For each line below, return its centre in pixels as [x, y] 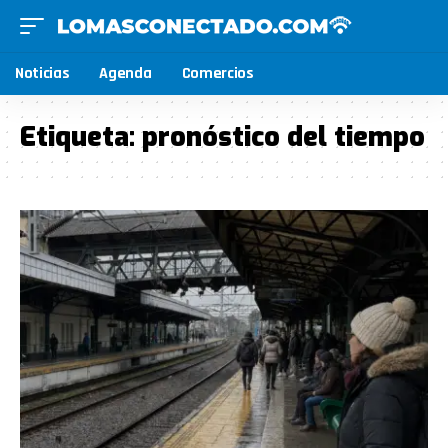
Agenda [125, 73]
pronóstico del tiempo [283, 137]
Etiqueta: [81, 137]
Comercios [217, 73]
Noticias [42, 73]
